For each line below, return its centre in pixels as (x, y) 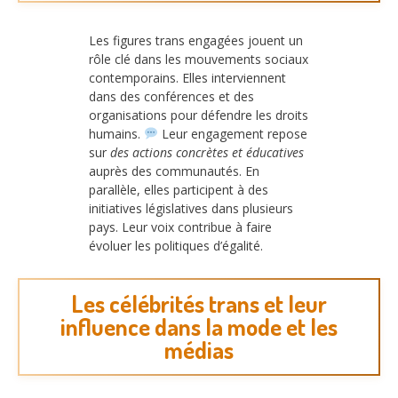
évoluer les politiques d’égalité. (176, 245)
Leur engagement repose (232, 133)
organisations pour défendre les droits (199, 115)
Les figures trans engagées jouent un (196, 40)
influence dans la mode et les (199, 327)
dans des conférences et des (171, 96)
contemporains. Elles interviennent (187, 77)
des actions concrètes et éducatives (207, 152)
